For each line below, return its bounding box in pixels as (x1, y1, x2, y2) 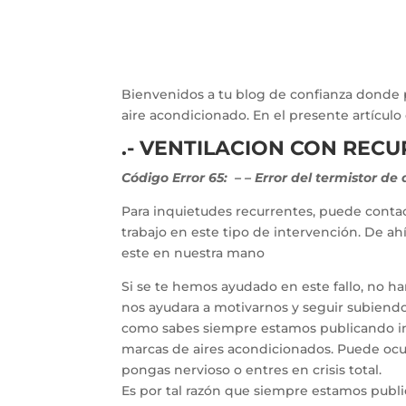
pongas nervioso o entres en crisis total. (121, 362, 382, 378)
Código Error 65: (121, 169, 232, 186)
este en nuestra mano (121, 245, 266, 261)
